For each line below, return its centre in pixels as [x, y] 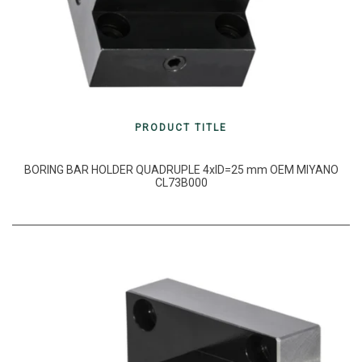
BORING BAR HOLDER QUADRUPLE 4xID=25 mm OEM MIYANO [181, 169]
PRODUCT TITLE [181, 127]
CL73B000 [181, 182]
